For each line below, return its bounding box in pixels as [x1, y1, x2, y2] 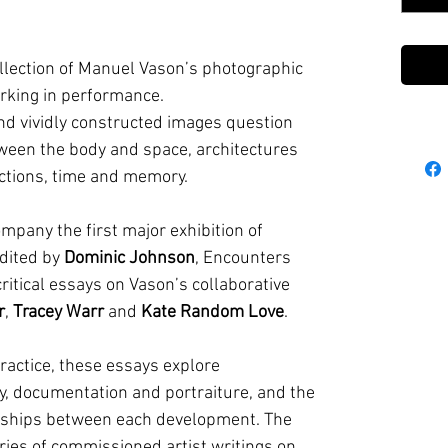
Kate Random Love [141, 302, 284, 323]
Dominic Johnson [64, 248, 195, 269]
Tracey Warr [13, 302, 104, 323]
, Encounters [195, 248, 291, 269]
